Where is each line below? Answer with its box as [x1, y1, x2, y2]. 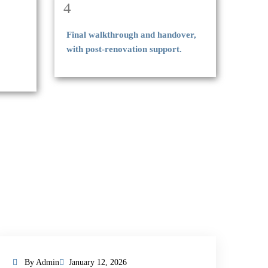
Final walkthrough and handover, [66, 30, 196, 39]
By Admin [22, 258, 59, 267]
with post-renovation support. [66, 44, 182, 54]
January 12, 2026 [69, 258, 127, 267]
